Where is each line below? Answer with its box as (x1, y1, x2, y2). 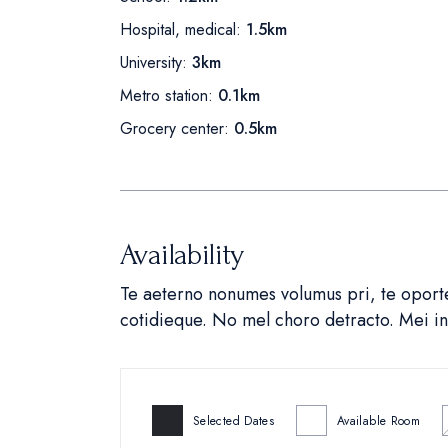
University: (120, 51, 187, 75)
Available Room (337, 411, 421, 430)
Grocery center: (120, 117, 229, 141)
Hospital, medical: (120, 18, 241, 42)
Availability (120, 238, 244, 272)
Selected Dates (193, 411, 275, 430)
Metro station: (120, 84, 213, 108)
